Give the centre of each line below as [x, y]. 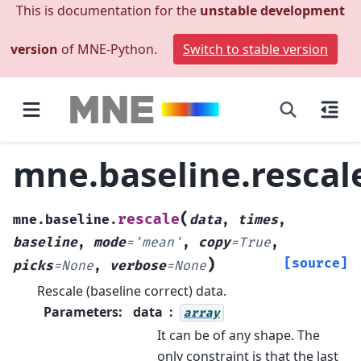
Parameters [81, 311]
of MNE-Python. [109, 49]
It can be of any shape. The [239, 335]
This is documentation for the [108, 10]
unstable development [272, 10]
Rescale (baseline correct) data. [132, 290]
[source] [316, 263]
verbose [138, 266]
